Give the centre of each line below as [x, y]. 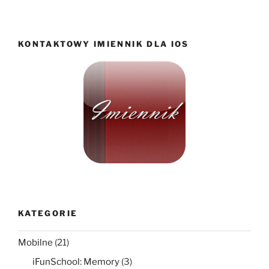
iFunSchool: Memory [76, 261]
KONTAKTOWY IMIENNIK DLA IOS [104, 44]
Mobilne [35, 243]
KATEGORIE [48, 213]
